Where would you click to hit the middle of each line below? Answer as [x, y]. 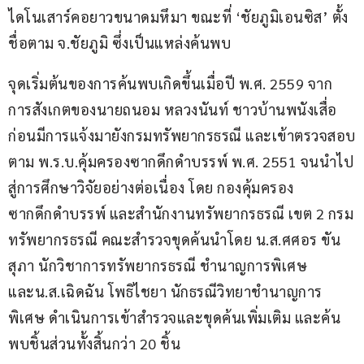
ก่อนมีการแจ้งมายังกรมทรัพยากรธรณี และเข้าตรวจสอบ [182, 136]
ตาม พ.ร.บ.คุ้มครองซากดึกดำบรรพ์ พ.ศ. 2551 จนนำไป [181, 162]
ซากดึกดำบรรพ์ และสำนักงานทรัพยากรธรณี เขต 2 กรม [181, 214]
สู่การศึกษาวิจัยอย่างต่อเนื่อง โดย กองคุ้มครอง [151, 188]
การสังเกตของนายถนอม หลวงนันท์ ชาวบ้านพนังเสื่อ [174, 110]
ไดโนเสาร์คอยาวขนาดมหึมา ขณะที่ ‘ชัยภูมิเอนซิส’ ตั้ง [178, 17]
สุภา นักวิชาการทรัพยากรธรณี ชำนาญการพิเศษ [160, 266]
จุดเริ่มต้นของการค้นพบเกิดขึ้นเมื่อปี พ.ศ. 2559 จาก [170, 84]
